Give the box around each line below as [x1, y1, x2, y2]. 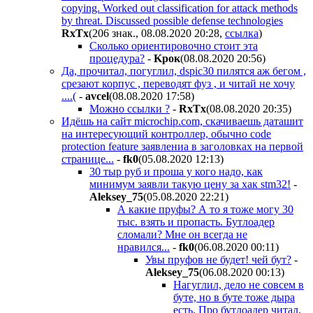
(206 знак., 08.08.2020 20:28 [89, 27, 219, 39]
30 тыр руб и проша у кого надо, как [89, 165, 263, 177]
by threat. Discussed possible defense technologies [61, 14, 283, 27]
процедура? [89, 52, 145, 64]
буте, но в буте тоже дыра [173, 291, 295, 303]
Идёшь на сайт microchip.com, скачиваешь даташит [61, 115, 303, 127]
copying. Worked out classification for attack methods [61, 1, 298, 14]
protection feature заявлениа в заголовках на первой [61, 140, 303, 152]
